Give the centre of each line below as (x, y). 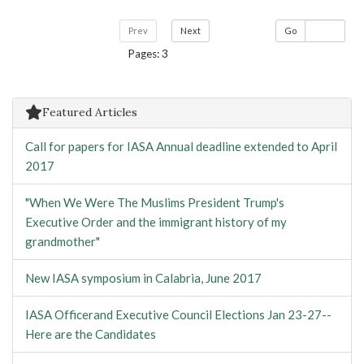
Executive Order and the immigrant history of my (156, 222)
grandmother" (63, 241)
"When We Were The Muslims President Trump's (155, 202)
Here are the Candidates (91, 334)
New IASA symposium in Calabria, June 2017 (143, 278)
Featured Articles (90, 112)
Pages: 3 (148, 54)
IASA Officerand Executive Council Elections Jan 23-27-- (178, 314)
